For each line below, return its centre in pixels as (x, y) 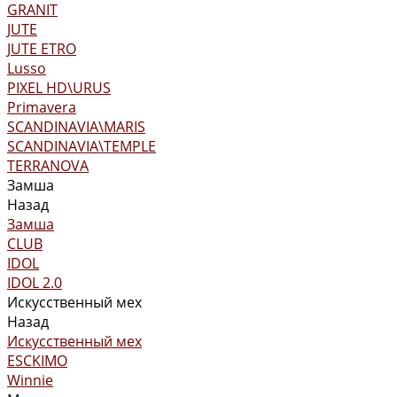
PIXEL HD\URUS (59, 88)
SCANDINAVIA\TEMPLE (82, 146)
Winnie (30, 380)
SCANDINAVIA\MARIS (76, 127)
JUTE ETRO (42, 49)
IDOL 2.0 (35, 283)
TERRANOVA (48, 166)
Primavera (42, 107)
